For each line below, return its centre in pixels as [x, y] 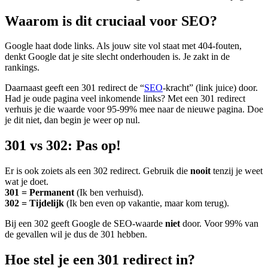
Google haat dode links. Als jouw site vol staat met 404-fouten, [123, 46]
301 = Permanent [39, 193]
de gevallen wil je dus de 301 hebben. [76, 234]
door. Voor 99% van [219, 224]
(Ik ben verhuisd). [109, 193]
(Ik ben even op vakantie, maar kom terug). [147, 203]
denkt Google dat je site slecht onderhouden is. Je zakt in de [117, 57]
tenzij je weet [237, 171]
